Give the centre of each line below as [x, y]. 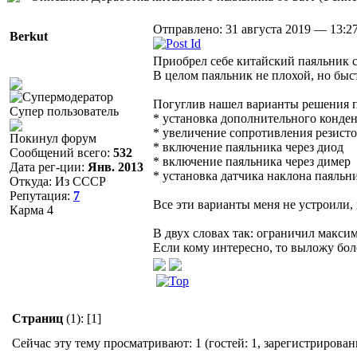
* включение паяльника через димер [252, 161]
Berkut [29, 36]
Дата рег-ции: [49, 167]
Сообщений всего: [61, 152]
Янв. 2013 [116, 167]
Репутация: [41, 195]
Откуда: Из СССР [58, 181]
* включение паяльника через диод [248, 147]
